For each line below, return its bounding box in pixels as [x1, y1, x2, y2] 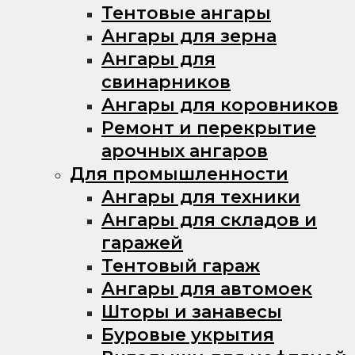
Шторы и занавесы [101, 300, 282, 323]
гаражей [101, 231, 183, 254]
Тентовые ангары [101, 2, 271, 24]
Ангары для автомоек [101, 277, 312, 300]
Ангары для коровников [101, 94, 338, 116]
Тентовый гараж [101, 254, 260, 277]
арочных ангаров [101, 139, 268, 162]
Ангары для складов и [101, 208, 317, 231]
